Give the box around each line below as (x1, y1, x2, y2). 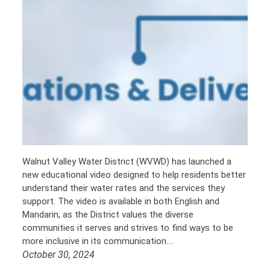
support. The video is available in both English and (22, 196, 220, 207)
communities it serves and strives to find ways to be (22, 222, 234, 234)
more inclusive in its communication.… (22, 236, 174, 247)
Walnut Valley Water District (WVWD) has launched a (22, 156, 232, 168)
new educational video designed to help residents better (22, 169, 246, 181)
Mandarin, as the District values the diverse (22, 209, 194, 221)
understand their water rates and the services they (22, 183, 225, 194)
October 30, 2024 (22, 249, 95, 261)
